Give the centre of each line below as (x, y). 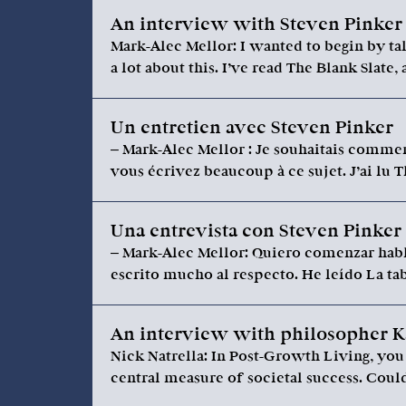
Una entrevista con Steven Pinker (256, 231)
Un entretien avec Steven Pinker (252, 128)
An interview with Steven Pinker (256, 24)
